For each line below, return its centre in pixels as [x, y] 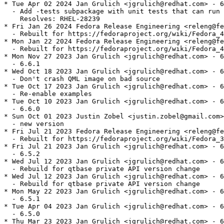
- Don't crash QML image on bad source [82, 79]
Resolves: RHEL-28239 [52, 19]
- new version [34, 124]
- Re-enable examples [48, 94]
